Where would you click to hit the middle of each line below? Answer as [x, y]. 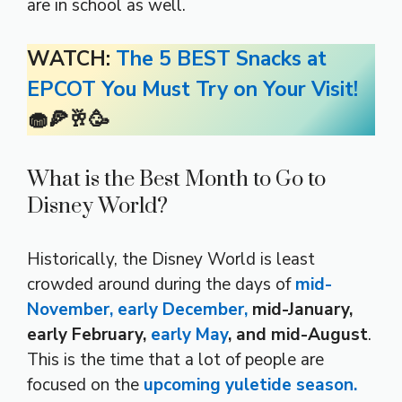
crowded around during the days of [161, 285]
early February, [89, 335]
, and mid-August [298, 335]
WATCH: [71, 58]
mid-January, [300, 310]
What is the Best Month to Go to [176, 180]
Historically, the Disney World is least [171, 260]
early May [189, 335]
